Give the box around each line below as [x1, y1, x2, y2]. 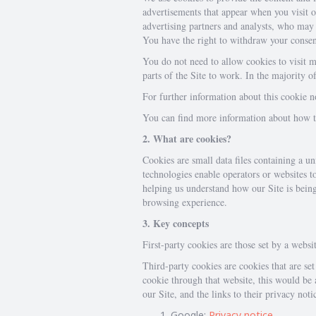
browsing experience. [142, 195, 227, 209]
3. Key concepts [142, 216, 209, 231]
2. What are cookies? [142, 131, 231, 146]
